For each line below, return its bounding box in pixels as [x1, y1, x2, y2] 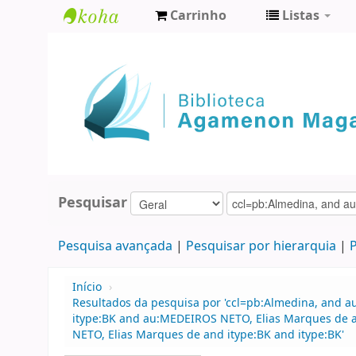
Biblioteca [64, 33, 142, 56]
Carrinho [170, 6, 226, 25]
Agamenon [64, 60, 150, 83]
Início [72, 279, 102, 296]
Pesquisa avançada [57, 237, 172, 257]
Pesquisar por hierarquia [185, 237, 336, 257]
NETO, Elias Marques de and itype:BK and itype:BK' [72, 327, 344, 344]
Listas [282, 6, 319, 25]
